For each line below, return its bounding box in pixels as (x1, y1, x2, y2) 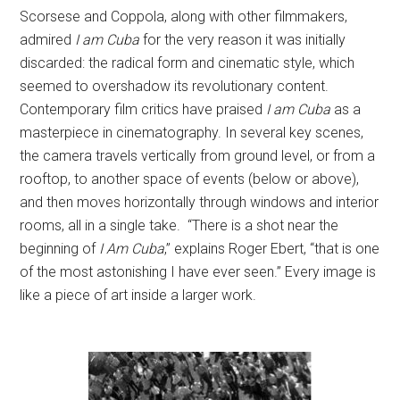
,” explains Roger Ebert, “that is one (164, 240, 380, 258)
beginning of (20, 240, 100, 258)
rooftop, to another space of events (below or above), (20, 171, 360, 188)
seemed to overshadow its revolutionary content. (20, 78, 329, 96)
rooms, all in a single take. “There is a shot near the (20, 217, 339, 235)
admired (20, 31, 76, 49)
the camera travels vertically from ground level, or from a (20, 147, 376, 165)
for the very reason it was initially (139, 31, 346, 49)
